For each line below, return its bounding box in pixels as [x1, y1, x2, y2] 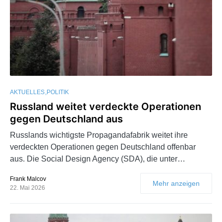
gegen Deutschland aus [10, 113, 123, 125]
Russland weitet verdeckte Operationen [10, 101, 201, 113]
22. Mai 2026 [10, 184, 45, 192]
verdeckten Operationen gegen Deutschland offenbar [10, 143, 196, 152]
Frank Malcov [10, 175, 46, 183]
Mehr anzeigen [153, 179, 200, 188]
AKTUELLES [10, 89, 45, 96]
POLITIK [47, 89, 69, 96]
